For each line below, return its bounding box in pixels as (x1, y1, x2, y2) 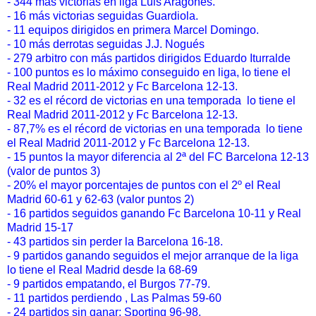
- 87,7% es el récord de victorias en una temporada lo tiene (7, 123, 303, 135)
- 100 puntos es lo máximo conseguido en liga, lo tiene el (7, 66, 291, 79)
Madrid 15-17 (7, 221, 73, 234)
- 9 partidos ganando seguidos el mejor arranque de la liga (7, 250, 298, 262)
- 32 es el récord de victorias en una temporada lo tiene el (7, 95, 296, 107)
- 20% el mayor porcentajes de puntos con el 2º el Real (7, 179, 281, 192)
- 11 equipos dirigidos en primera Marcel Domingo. (7, 24, 259, 37)
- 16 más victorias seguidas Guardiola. (7, 10, 198, 23)
